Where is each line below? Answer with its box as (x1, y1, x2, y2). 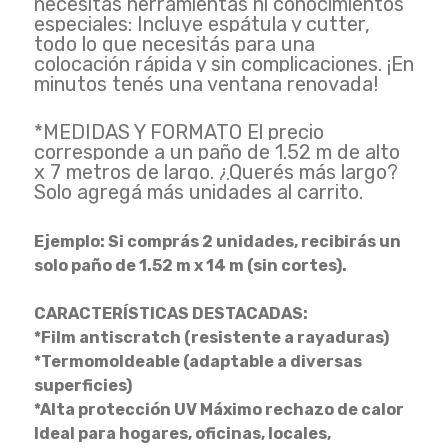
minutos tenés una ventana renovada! (33, 72, 378, 96)
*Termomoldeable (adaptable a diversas (33, 352, 362, 371)
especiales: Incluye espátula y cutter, (33, 12, 370, 36)
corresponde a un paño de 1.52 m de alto (33, 140, 400, 164)
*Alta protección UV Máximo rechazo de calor (33, 400, 404, 419)
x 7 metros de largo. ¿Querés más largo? (33, 160, 398, 184)
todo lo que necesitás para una (33, 32, 315, 56)
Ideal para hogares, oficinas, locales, (33, 424, 331, 443)
